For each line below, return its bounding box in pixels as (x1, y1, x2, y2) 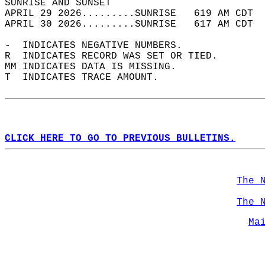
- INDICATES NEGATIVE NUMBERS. (5, 40, 194, 51)
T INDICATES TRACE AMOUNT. (5, 72, 170, 83)
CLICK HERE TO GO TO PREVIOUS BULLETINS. (5, 133, 235, 144)
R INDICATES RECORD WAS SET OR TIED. (5, 51, 230, 62)
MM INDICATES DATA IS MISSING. (5, 62, 188, 72)
